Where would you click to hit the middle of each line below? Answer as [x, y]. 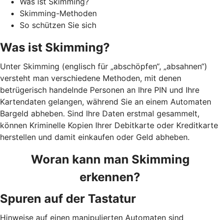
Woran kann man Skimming [110, 159]
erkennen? [110, 177]
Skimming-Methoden [58, 13]
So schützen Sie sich [58, 25]
